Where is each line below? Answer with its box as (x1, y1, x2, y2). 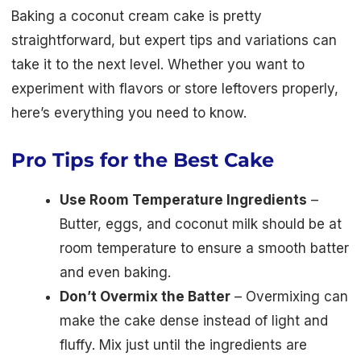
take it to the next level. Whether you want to (11, 56, 305, 73)
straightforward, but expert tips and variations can (11, 32, 337, 49)
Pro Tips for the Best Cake (11, 148, 274, 172)
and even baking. (60, 264, 171, 281)
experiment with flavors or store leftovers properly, (11, 81, 338, 98)
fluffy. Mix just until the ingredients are (60, 337, 307, 354)
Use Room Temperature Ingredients (60, 192, 307, 209)
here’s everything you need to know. (11, 105, 247, 122)
